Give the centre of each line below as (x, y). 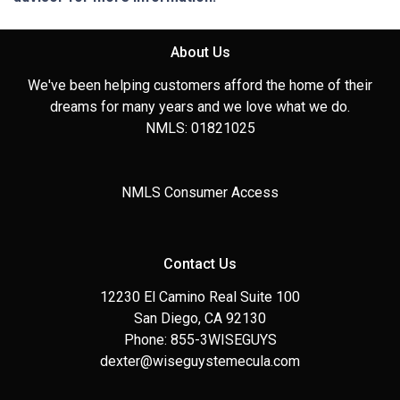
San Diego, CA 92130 (200, 318)
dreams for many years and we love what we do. (200, 106)
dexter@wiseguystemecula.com (200, 361)
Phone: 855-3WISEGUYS (200, 339)
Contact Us (200, 263)
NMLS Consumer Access (200, 192)
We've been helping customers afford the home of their (200, 85)
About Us (200, 52)
